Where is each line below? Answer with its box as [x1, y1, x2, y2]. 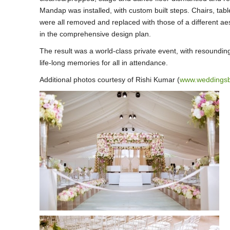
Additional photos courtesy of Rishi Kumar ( [39, 75, 180, 84]
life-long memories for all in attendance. [39, 59, 168, 67]
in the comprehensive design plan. [39, 30, 151, 38]
